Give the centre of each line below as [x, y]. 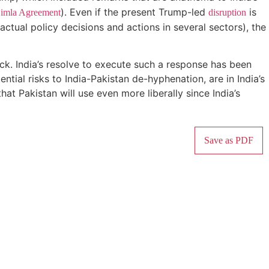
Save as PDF [229, 140]
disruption [227, 13]
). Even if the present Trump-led [134, 12]
